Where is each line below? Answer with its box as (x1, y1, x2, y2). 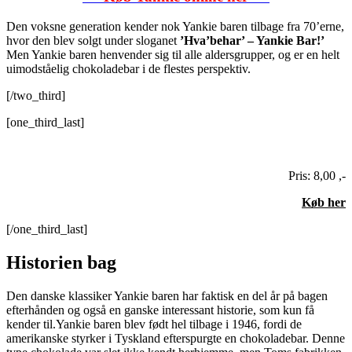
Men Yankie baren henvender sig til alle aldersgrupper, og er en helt (6, 48, 339, 62)
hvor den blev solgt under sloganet (6, 34, 180, 48)
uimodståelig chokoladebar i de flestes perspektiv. (6, 62, 251, 76)
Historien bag (6, 252, 116, 273)
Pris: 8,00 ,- (288, 169, 346, 183)
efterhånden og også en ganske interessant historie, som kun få (6, 303, 314, 317)
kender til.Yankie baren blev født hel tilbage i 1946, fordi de (6, 317, 302, 332)
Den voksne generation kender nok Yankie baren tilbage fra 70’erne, (6, 20, 344, 34)
